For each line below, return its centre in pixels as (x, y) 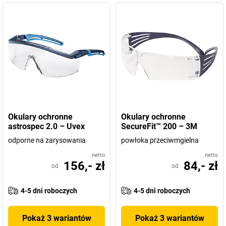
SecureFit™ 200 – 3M (159, 126)
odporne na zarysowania (47, 140)
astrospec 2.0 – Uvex (46, 126)
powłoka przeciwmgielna (160, 140)
